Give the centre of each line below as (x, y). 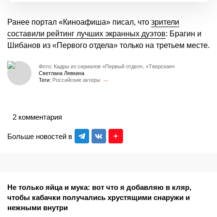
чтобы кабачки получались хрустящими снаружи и (99, 198)
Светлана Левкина (62, 73)
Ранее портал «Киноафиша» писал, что (79, 22)
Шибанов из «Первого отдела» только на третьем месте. (108, 46)
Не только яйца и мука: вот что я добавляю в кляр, (99, 187)
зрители (165, 22)
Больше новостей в (40, 136)
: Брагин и (184, 34)
